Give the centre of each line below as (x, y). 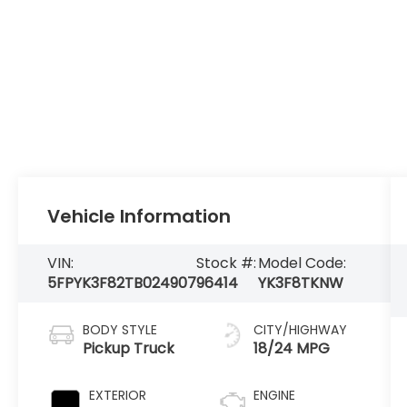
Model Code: (302, 263)
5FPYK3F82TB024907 (122, 283)
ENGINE (274, 396)
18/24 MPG (291, 349)
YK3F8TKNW (300, 283)
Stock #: (227, 263)
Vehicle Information (139, 217)
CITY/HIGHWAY (300, 330)
